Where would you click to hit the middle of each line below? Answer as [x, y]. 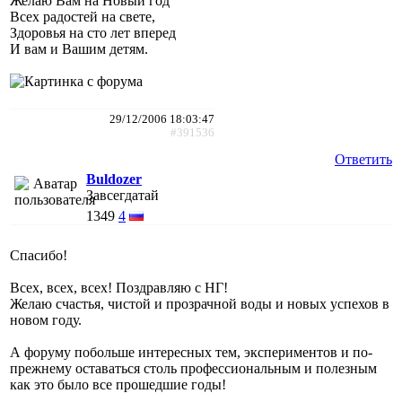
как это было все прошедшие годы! [118, 384]
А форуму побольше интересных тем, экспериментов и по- [191, 352]
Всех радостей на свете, [83, 16]
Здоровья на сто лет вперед [93, 32]
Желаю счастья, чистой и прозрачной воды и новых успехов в [200, 303]
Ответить [363, 159]
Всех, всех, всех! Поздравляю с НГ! [119, 287]
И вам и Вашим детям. [79, 48]
